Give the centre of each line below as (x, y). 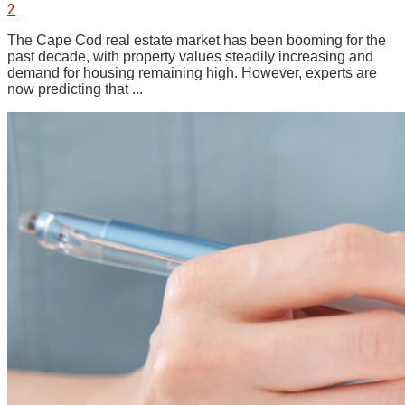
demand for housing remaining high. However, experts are (192, 72)
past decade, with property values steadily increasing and (190, 56)
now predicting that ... (75, 89)
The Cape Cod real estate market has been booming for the (197, 40)
